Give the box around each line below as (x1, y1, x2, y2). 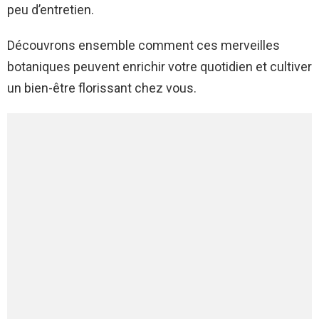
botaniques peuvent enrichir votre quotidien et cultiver (7, 59, 312, 75)
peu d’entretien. (7, 2, 94, 18)
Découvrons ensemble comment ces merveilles (7, 38, 280, 53)
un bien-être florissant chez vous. (7, 80, 197, 96)
